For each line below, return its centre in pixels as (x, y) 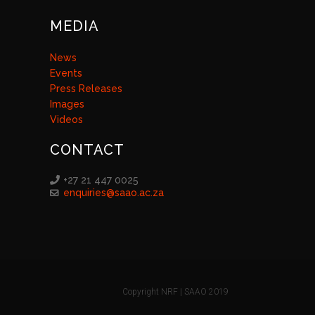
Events (66, 73)
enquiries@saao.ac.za (114, 193)
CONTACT (87, 150)
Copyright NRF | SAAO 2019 (176, 292)
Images (67, 104)
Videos (66, 120)
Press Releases (86, 89)
